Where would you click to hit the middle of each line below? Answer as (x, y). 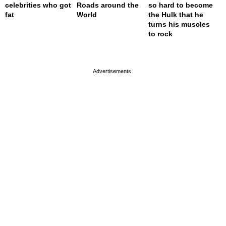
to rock (161, 34)
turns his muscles (179, 24)
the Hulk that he (176, 14)
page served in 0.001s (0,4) (110, 51)
